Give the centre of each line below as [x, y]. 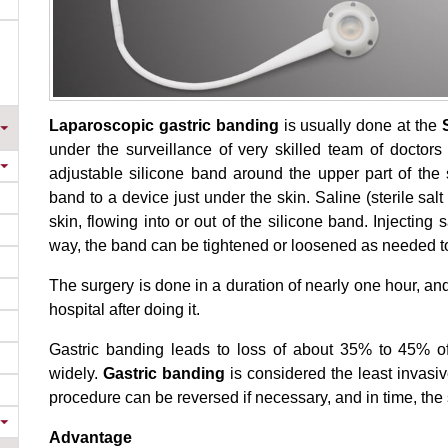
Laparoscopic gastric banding [164, 126]
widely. [76, 374]
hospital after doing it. [124, 310]
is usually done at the [360, 126]
